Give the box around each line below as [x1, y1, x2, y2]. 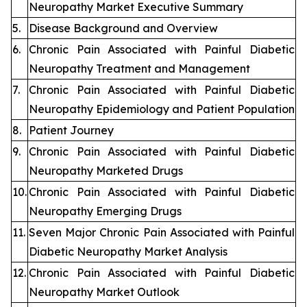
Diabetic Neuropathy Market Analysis [29, 245, 228, 259]
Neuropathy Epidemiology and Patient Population [29, 102, 295, 116]
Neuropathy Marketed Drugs [29, 164, 183, 178]
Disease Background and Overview [29, 21, 218, 36]
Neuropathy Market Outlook [29, 285, 180, 299]
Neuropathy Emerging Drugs [29, 204, 182, 219]
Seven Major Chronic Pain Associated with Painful [29, 225, 295, 240]
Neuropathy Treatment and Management [29, 62, 250, 76]
